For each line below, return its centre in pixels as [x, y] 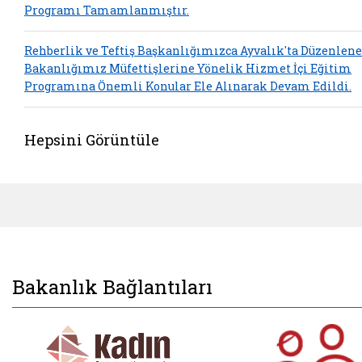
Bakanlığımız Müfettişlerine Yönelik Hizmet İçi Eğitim [188, 69]
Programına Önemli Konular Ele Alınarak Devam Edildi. [188, 86]
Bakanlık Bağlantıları [112, 286]
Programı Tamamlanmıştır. [107, 11]
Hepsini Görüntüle [92, 139]
